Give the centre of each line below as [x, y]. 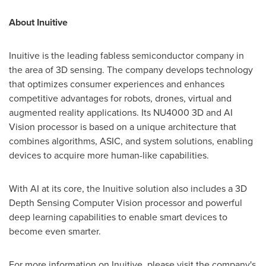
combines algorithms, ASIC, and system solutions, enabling [131, 141]
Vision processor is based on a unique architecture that [123, 127]
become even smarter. [55, 232]
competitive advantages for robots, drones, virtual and [120, 99]
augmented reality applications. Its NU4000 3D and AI [121, 113]
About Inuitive [38, 23]
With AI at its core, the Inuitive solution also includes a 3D [128, 189]
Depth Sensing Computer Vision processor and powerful [126, 203]
